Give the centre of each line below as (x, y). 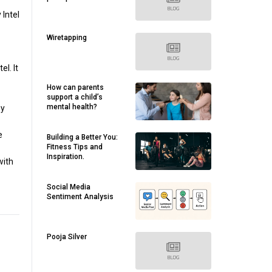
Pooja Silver (67, 237)
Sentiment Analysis (80, 197)
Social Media (69, 187)
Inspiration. (66, 157)
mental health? (72, 107)
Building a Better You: (82, 137)
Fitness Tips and (75, 147)
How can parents (75, 87)
